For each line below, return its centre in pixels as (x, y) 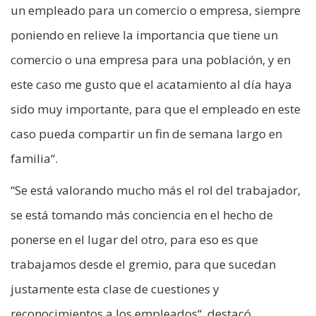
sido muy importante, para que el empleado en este (156, 109)
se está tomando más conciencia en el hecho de (142, 214)
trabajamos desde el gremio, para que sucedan (143, 264)
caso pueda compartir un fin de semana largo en (146, 133)
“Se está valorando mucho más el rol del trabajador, (156, 190)
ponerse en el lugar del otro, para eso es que (134, 239)
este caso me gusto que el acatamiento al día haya (151, 84)
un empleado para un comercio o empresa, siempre (156, 10)
